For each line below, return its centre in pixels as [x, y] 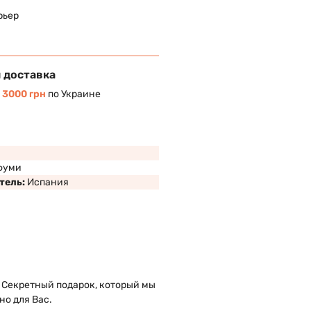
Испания [48, 182]
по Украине [74, 94]
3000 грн [24, 94]
